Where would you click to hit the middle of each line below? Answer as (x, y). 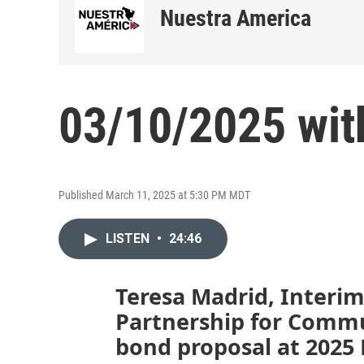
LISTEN (129, 238)
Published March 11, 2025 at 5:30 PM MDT (154, 195)
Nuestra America (236, 18)
